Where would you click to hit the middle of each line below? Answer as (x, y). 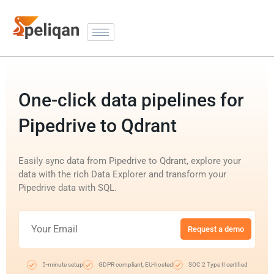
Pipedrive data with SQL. (68, 187)
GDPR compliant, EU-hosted (135, 264)
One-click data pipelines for (131, 100)
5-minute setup (62, 264)
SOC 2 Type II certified (218, 264)
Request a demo (216, 229)
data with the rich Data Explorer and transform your (122, 174)
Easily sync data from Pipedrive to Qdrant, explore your (130, 161)
